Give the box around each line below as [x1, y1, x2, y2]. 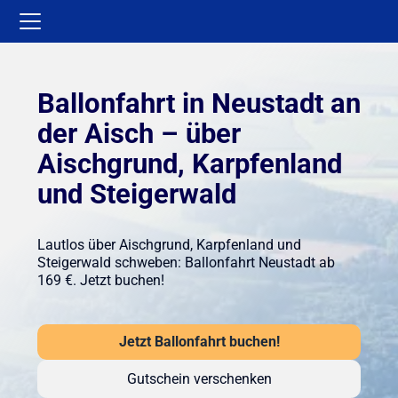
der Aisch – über [36, 117, 241, 151]
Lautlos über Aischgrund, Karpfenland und [36, 236, 301, 253]
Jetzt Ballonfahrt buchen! [118, 334, 280, 351]
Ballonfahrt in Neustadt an [36, 87, 361, 121]
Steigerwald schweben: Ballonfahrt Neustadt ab [36, 254, 335, 271]
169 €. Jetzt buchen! [36, 272, 164, 289]
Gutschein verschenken [126, 370, 272, 387]
